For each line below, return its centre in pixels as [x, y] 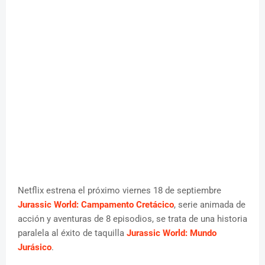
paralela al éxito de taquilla [72, 233]
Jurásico [35, 248]
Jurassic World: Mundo [172, 233]
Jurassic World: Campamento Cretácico [96, 205]
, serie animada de [210, 205]
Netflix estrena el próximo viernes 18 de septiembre [119, 191]
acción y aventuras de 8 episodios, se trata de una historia [132, 219]
